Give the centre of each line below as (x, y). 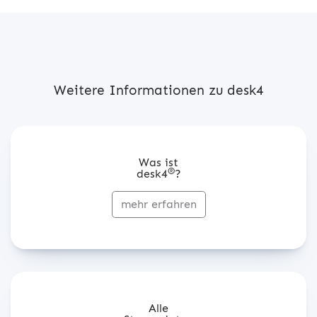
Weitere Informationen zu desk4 (158, 90)
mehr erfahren (158, 204)
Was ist (158, 162)
